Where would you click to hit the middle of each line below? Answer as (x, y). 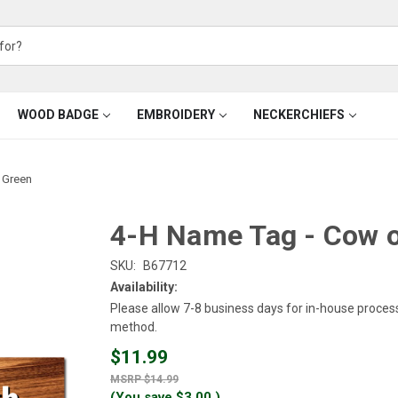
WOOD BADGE (58, 115)
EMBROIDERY (175, 115)
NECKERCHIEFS (298, 115)
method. (134, 326)
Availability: (144, 287)
